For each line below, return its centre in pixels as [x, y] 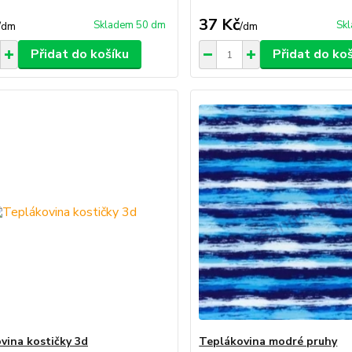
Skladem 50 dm [130, 25]
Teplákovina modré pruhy [268, 341]
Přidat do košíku [79, 54]
